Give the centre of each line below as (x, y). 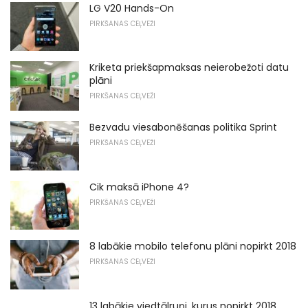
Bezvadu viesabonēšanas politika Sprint (183, 127)
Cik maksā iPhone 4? (139, 187)
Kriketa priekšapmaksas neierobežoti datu (189, 68)
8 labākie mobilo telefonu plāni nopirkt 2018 (193, 246)
